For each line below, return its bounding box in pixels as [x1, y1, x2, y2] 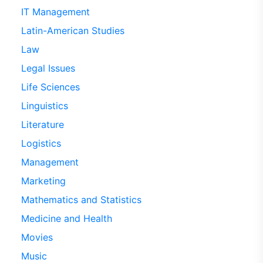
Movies [21, 231, 53, 243]
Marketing [21, 175, 66, 187]
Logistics [21, 137, 61, 149]
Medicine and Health [21, 213, 112, 224]
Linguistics [21, 100, 68, 112]
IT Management [21, 6, 90, 18]
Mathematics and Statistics [21, 194, 141, 205]
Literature [21, 119, 64, 130]
